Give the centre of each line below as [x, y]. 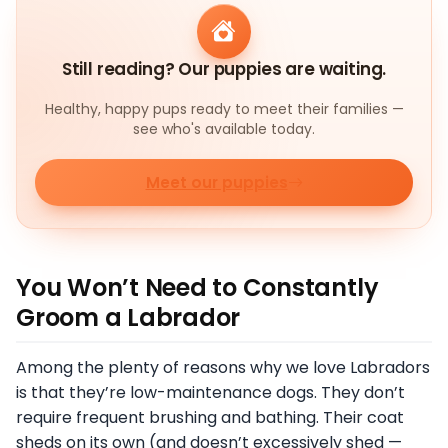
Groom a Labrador [128, 318]
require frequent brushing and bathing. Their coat [210, 418]
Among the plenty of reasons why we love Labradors [223, 368]
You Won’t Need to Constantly [197, 288]
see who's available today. [224, 128]
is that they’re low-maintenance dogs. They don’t [210, 393]
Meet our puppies [216, 182]
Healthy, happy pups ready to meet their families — [224, 108]
